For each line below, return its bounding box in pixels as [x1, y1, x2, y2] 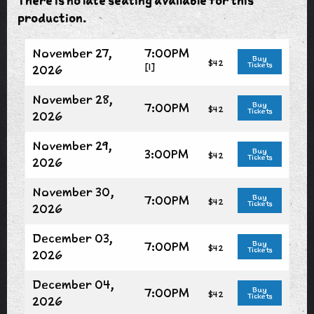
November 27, [32, 45, 112, 61]
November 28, [32, 91, 113, 107]
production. [18, 10, 86, 26]
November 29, [32, 137, 112, 153]
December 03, [32, 230, 113, 246]
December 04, [32, 276, 114, 292]
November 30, [32, 184, 114, 200]
